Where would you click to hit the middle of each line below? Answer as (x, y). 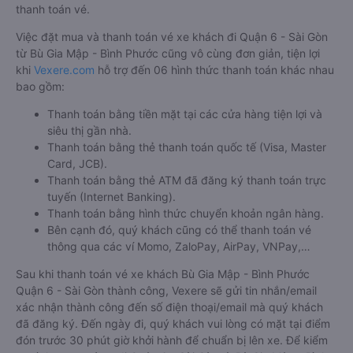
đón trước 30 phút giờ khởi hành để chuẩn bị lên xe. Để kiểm (172, 340)
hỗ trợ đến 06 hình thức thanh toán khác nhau (214, 70)
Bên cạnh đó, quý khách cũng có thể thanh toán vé (179, 230)
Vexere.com (64, 70)
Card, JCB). (77, 163)
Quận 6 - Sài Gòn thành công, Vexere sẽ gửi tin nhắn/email (166, 290)
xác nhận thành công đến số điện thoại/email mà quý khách (169, 307)
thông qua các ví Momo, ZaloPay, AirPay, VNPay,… (179, 246)
